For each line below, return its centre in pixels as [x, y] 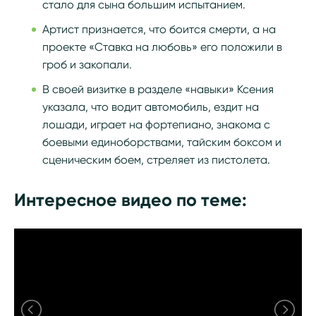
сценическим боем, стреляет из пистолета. [156, 160]
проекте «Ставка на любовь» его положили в [162, 47]
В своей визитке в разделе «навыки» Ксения [158, 89]
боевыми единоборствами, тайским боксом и [162, 142]
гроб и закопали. [87, 65]
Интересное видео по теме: [130, 200]
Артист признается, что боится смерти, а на [159, 29]
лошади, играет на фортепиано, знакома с [156, 124]
